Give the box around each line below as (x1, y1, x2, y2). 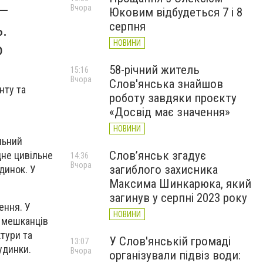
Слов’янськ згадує (109, 149, 206, 163)
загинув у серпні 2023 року (109, 191, 247, 205)
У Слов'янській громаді (109, 234, 231, 248)
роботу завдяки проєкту (109, 91, 237, 105)
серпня (109, 19, 146, 33)
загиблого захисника (109, 163, 218, 177)
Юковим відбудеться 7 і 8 (109, 5, 242, 19)
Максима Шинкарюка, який (109, 177, 251, 191)
